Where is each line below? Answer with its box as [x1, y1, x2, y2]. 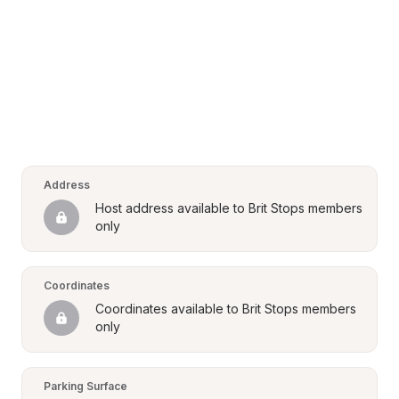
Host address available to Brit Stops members [95, 200, 362, 216]
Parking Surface [44, 379, 127, 393]
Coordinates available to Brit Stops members [95, 301, 356, 316]
